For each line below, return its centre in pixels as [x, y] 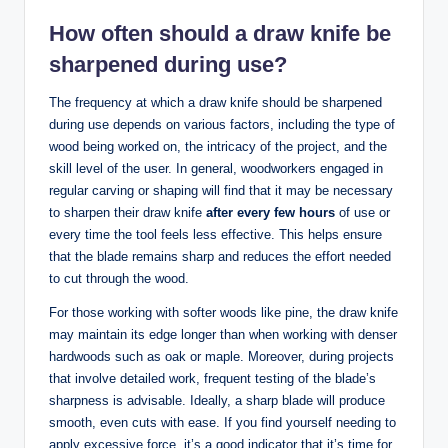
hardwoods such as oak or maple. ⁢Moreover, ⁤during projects [221, 356]
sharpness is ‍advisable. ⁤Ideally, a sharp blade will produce [217, 400]
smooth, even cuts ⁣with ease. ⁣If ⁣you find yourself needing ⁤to [222, 422]
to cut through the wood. [119, 278]
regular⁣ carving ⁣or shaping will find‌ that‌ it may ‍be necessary [221, 190]
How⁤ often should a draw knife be [220, 33]
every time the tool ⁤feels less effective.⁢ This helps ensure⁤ [215, 234]
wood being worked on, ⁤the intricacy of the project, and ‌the [218, 146]
